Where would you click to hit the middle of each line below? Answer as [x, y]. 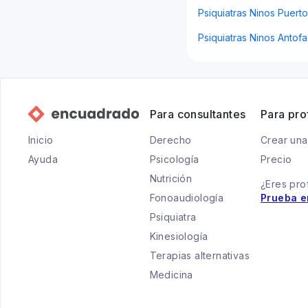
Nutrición [171, 178]
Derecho [170, 140]
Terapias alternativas [200, 255]
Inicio [41, 140]
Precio [276, 159]
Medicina [171, 275]
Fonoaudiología [187, 198]
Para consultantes [198, 114]
